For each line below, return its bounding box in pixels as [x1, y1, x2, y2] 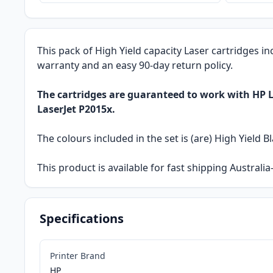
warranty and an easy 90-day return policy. [37, 58, 233, 73]
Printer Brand [50, 250, 105, 262]
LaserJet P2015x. [37, 102, 115, 116]
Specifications [40, 210, 124, 227]
